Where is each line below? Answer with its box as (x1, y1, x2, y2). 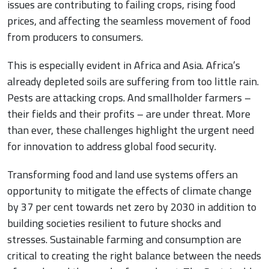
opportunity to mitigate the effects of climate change (7, 181, 252, 201)
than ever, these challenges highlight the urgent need (7, 120, 254, 141)
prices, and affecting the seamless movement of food (7, 11, 250, 31)
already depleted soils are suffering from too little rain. (7, 71, 259, 92)
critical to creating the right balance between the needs (7, 246, 261, 266)
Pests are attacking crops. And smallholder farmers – (7, 88, 251, 108)
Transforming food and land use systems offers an (7, 165, 238, 185)
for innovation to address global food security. (7, 136, 216, 157)
